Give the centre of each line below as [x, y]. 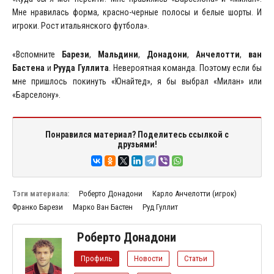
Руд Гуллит [160, 207]
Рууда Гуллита [81, 68]
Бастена [28, 68]
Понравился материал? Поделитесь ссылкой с [137, 134]
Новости [148, 258]
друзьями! [137, 144]
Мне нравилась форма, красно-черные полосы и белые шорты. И [137, 12]
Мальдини [118, 54]
